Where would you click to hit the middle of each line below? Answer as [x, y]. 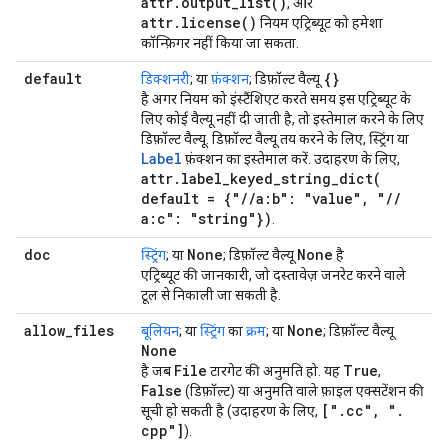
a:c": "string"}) [206, 218]
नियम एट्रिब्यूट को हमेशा [320, 23]
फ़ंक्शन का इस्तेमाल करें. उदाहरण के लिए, [291, 159]
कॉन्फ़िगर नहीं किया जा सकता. [220, 43]
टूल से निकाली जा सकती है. [211, 295]
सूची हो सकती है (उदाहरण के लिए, [231, 411]
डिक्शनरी [165, 79]
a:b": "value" [308, 198]
